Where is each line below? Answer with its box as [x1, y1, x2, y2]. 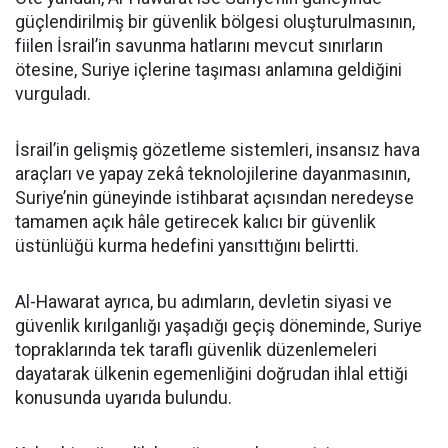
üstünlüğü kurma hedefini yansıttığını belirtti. [15, 235, 359, 256]
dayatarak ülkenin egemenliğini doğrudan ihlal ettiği [15, 363, 408, 384]
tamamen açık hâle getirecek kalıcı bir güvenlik [15, 211, 376, 232]
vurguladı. [15, 83, 91, 104]
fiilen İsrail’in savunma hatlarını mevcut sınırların [15, 35, 383, 56]
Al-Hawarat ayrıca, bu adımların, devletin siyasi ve [15, 291, 392, 312]
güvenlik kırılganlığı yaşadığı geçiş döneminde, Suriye [15, 315, 422, 336]
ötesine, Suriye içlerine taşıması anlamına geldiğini [15, 59, 402, 80]
